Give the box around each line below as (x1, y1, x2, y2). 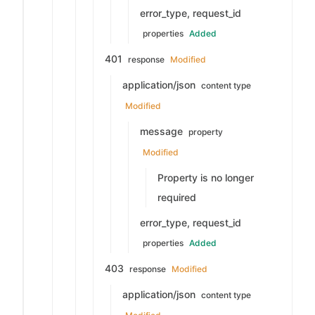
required (157, 191, 196, 203)
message (140, 125, 186, 137)
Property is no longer (157, 172, 254, 184)
